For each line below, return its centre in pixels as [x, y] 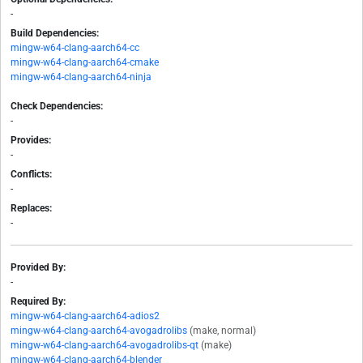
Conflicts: [31, 175]
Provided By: [38, 268]
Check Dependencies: [57, 107]
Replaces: [31, 209]
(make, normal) [223, 331]
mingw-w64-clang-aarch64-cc [75, 48]
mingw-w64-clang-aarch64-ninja [81, 77]
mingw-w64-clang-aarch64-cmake [85, 63]
